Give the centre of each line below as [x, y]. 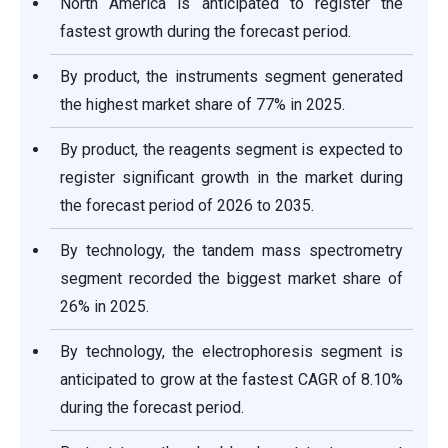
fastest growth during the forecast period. [205, 32]
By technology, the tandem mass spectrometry [231, 251]
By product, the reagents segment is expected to [231, 150]
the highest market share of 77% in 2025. [202, 105]
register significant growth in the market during [231, 178]
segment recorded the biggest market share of [231, 279]
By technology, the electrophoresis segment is [231, 352]
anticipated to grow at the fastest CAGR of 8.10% [231, 380]
